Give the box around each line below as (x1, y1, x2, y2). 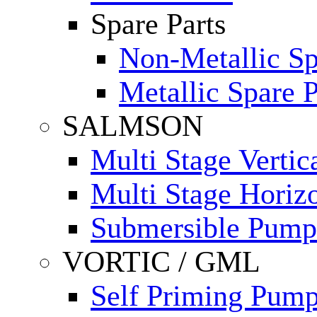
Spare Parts (91, 8, 226, 41)
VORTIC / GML (62, 246, 260, 279)
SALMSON (62, 110, 203, 143)
